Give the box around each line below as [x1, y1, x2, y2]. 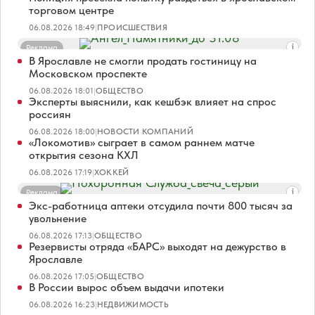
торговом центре [29, 3, 114, 17]
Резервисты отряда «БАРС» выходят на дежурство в [29, 239, 286, 253]
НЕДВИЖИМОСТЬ [97, 299, 169, 309]
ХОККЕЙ [94, 167, 129, 177]
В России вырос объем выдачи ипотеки [29, 280, 224, 294]
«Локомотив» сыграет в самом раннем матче [29, 135, 255, 149]
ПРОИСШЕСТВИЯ [97, 22, 167, 32]
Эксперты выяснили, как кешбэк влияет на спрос [29, 94, 276, 108]
